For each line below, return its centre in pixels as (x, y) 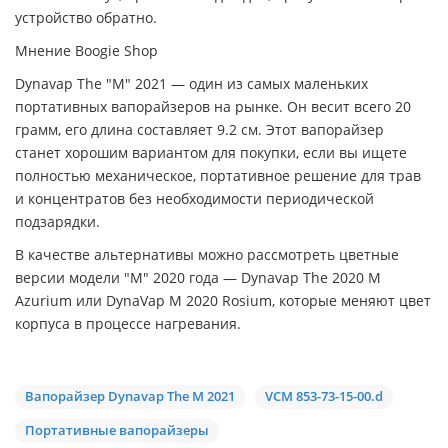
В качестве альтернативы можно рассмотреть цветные (207, 254)
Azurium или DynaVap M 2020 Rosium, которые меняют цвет (223, 300)
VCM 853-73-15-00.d (324, 395)
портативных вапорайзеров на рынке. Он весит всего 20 (213, 106)
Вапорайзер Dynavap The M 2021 (130, 395)
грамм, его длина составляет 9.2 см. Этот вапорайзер (199, 129)
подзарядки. (57, 221)
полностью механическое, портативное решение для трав (218, 175)
